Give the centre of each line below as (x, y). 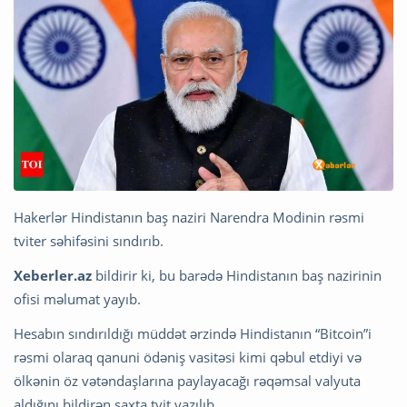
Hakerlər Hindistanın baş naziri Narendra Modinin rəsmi (189, 217)
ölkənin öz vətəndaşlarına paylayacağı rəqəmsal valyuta (187, 380)
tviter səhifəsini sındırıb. (89, 240)
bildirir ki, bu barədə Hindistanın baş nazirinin (237, 275)
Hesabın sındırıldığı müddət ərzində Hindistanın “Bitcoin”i (193, 333)
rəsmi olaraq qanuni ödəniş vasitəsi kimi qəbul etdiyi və (188, 357)
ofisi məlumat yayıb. (77, 298)
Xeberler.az (53, 275)
